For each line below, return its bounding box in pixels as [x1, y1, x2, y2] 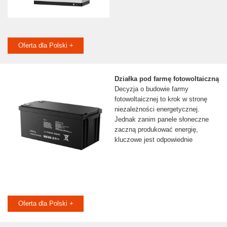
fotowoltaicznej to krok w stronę [114, 95, 207, 103]
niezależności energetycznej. [114, 105, 200, 113]
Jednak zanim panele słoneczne [114, 116, 209, 124]
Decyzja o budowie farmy [114, 85, 188, 93]
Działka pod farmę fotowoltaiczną [114, 75, 219, 83]
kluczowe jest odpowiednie [114, 136, 193, 144]
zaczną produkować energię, [114, 126, 198, 134]
